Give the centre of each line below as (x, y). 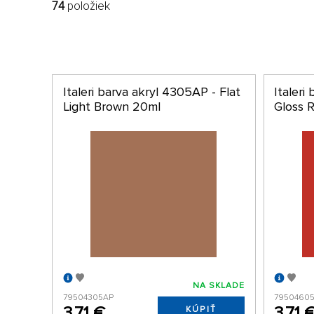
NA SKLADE (219, 285)
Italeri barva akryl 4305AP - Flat (151, 92)
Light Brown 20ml (111, 107)
